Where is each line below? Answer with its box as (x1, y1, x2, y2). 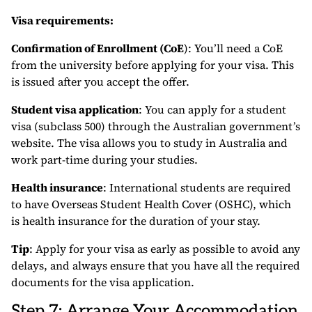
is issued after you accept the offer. (11, 74, 189, 90)
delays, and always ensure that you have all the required (11, 258, 300, 274)
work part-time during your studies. (11, 152, 198, 168)
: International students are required (103, 180, 291, 196)
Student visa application (11, 102, 139, 118)
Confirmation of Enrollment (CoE (11, 40, 184, 56)
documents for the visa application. (11, 274, 194, 290)
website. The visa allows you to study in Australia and (11, 135, 288, 151)
